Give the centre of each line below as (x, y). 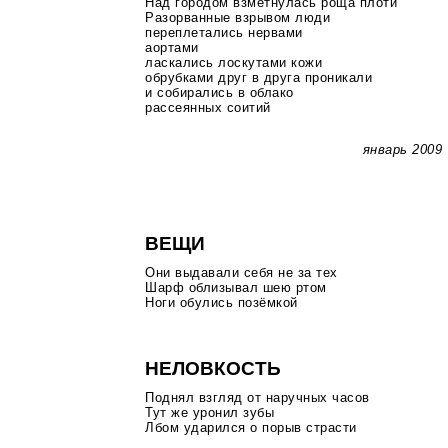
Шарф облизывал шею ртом (236, 288)
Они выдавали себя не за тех (241, 273)
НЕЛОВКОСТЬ (213, 369)
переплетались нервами (224, 33)
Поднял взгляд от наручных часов (257, 398)
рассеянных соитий (208, 108)
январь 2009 (402, 149)
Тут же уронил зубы (210, 413)
